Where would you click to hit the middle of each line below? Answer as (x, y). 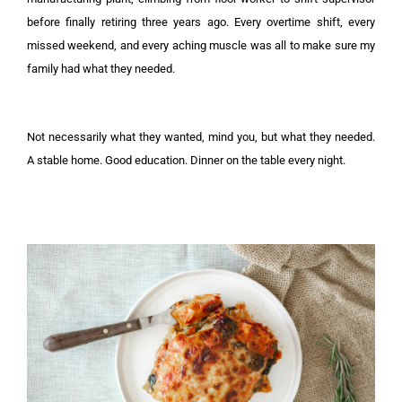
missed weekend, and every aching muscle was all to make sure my (201, 45)
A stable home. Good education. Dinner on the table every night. (186, 160)
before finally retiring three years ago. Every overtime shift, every (201, 22)
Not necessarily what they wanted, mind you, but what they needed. (201, 136)
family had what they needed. (101, 68)
